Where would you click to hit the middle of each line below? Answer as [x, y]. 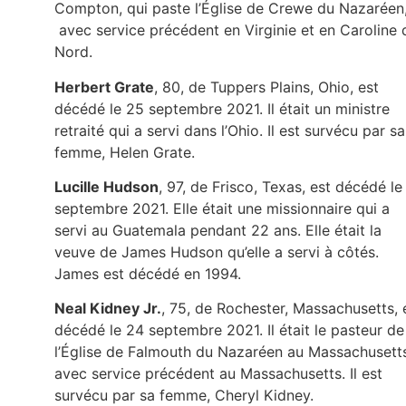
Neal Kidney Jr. [108, 309]
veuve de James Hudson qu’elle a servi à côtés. [217, 251]
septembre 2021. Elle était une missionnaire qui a [222, 208]
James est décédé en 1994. [148, 273]
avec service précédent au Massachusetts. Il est [218, 374]
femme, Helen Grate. [125, 152]
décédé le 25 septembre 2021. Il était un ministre [222, 108]
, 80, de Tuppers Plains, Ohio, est [266, 87]
